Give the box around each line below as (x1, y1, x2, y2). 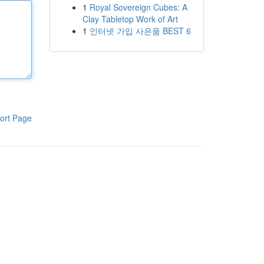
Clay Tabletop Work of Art (82, 13, 178, 25)
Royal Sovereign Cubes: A (89, 1, 187, 13)
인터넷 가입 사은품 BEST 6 (89, 25, 191, 37)
